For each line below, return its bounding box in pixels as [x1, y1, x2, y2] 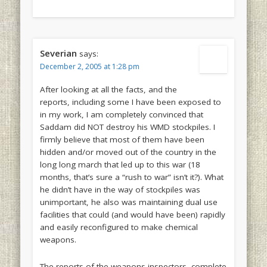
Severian [39, 47, 77, 60]
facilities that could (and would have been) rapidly [39, 209, 225, 221]
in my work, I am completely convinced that [39, 109, 203, 120]
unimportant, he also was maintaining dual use [39, 197, 218, 208]
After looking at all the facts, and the [39, 84, 177, 95]
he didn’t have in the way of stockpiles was [39, 184, 200, 195]
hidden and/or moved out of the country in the [39, 147, 216, 158]
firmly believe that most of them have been [39, 134, 204, 145]
